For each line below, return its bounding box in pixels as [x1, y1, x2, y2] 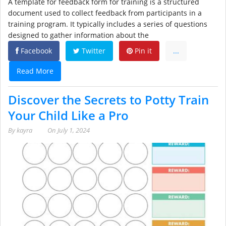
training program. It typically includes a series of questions [8, 19, 207, 29]
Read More [17, 66, 53, 76]
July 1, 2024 [58, 126, 90, 135]
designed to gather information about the [8, 30, 149, 40]
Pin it [133, 46, 152, 56]
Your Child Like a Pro [8, 107, 129, 124]
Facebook [19, 46, 52, 56]
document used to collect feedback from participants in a [8, 8, 202, 18]
